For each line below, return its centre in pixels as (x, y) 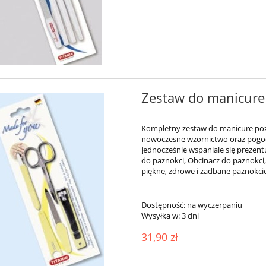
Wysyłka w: (160, 215)
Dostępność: (163, 205)
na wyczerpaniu (214, 205)
